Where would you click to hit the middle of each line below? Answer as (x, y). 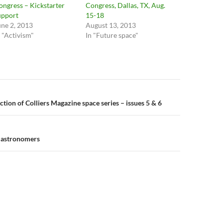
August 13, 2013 (111, 25)
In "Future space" (112, 35)
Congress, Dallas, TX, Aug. (126, 5)
